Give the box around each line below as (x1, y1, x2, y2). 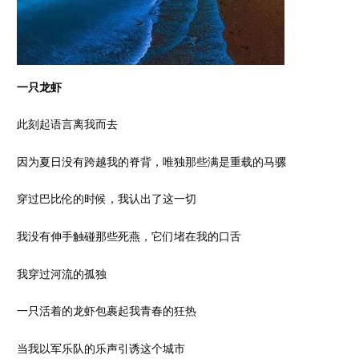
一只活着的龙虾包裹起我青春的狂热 (16, 304, 196, 318)
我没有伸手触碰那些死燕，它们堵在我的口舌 (16, 229, 241, 244)
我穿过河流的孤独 (16, 266, 107, 280)
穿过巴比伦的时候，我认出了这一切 (16, 192, 196, 206)
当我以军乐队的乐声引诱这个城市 (16, 341, 185, 355)
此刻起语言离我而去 (16, 117, 118, 131)
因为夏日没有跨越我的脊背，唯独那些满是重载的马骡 (16, 154, 286, 168)
